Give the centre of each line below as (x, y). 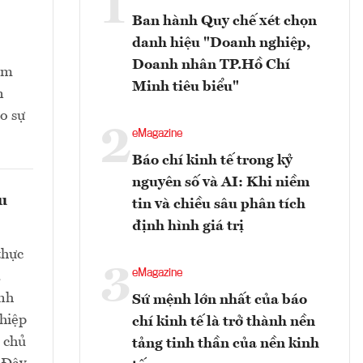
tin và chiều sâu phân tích (219, 205)
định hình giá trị (188, 226)
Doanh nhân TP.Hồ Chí (211, 65)
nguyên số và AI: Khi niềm (221, 183)
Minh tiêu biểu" (186, 87)
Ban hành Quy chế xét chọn (224, 21)
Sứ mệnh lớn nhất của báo (220, 300)
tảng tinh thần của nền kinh (226, 344)
